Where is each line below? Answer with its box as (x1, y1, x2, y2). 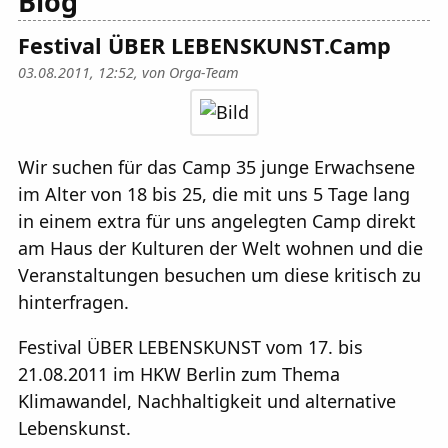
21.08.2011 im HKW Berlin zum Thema (18, 361, 340, 386)
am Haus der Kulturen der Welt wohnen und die (18, 235, 423, 260)
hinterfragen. (18, 289, 129, 314)
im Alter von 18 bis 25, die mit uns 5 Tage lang (18, 181, 410, 206)
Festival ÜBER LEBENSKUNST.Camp (18, 31, 391, 61)
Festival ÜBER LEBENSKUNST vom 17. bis (18, 334, 363, 359)
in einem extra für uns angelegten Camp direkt (18, 208, 416, 233)
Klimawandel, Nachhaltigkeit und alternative (18, 388, 396, 413)
